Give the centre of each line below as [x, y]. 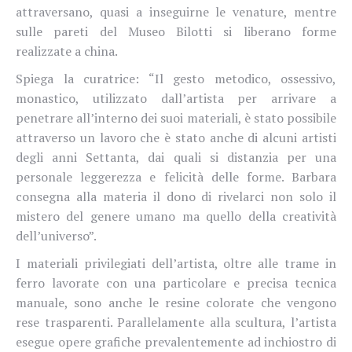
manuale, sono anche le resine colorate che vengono [176, 302]
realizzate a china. [68, 51]
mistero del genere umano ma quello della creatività [176, 216]
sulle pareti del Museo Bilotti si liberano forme [176, 31]
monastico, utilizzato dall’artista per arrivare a [176, 98]
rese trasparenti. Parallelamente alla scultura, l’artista [176, 322]
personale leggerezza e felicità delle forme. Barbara [176, 176]
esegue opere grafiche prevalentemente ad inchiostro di [176, 341]
